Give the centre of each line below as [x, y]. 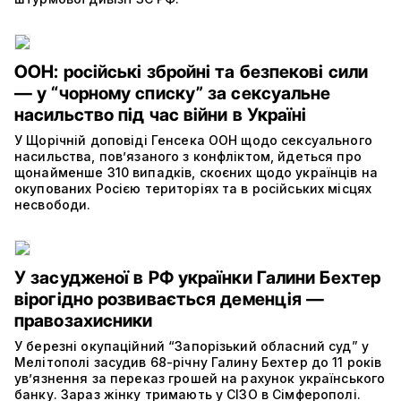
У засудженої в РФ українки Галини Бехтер [198, 277]
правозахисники [86, 320]
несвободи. [55, 204]
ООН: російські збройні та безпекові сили [192, 71]
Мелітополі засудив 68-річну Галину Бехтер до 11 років [198, 362]
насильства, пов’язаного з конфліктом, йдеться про [188, 156]
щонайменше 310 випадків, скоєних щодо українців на [196, 172]
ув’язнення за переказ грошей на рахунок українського [200, 378]
